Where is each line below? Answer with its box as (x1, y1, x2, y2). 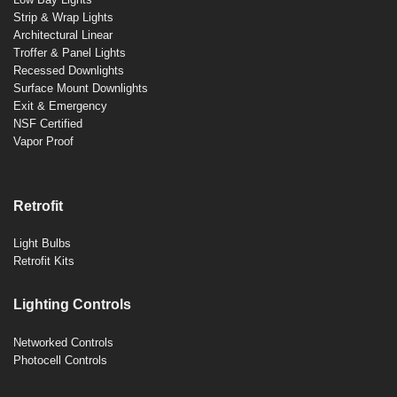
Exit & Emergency (13, 98, 107, 113)
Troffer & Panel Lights (13, 45, 126, 59)
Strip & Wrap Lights (13, 10, 113, 24)
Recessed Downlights (13, 63, 124, 77)
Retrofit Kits (13, 254, 74, 269)
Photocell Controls (13, 354, 107, 368)
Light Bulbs (13, 237, 71, 251)
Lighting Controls (13, 297, 131, 313)
